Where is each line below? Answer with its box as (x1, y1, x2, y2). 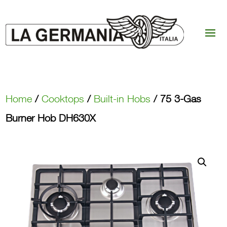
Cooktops (42, 92, 85, 105)
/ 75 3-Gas (150, 92, 202, 105)
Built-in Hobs (94, 92, 151, 105)
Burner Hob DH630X (6, 111, 96, 124)
